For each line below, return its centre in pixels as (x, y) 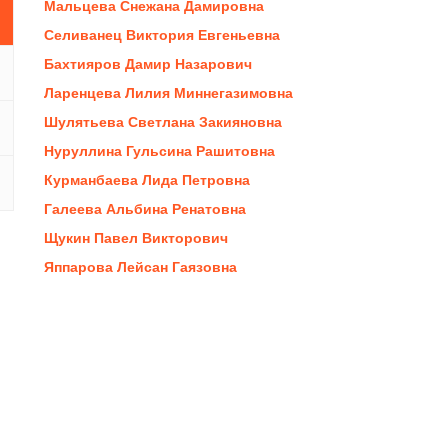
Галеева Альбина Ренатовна (145, 208)
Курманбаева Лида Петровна (147, 179)
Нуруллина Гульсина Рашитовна (159, 150)
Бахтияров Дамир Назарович (148, 63)
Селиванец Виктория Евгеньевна (162, 34)
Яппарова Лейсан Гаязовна (140, 266)
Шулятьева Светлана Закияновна (163, 121)
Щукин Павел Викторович (136, 237)
